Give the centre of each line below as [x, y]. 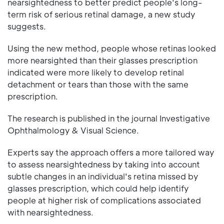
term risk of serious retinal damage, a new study [101, 14]
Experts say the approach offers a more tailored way [111, 152]
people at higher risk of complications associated [104, 200]
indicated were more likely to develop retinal [96, 72]
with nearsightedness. [50, 212]
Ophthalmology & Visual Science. [73, 130]
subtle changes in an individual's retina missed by [103, 176]
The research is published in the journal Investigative [109, 118]
